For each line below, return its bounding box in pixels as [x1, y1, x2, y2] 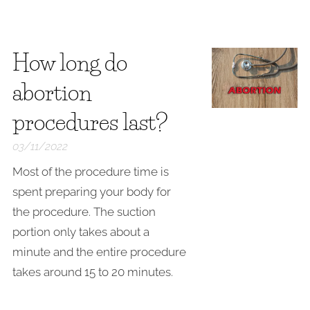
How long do [12, 49, 127, 76]
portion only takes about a [12, 225, 149, 239]
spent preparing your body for [12, 185, 171, 199]
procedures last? [12, 109, 168, 136]
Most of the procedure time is [12, 165, 169, 179]
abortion [12, 79, 91, 106]
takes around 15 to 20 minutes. [12, 265, 173, 279]
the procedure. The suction [12, 205, 156, 219]
